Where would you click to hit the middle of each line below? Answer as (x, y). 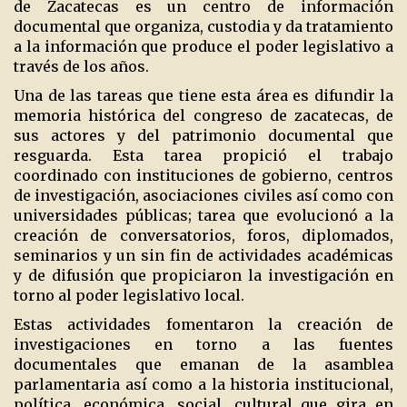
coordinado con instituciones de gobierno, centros (203, 176)
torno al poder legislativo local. (129, 296)
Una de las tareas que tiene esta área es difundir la (203, 96)
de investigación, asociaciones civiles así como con (203, 196)
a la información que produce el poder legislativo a (203, 47)
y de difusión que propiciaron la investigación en (203, 276)
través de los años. (81, 67)
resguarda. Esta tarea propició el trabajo (203, 156)
